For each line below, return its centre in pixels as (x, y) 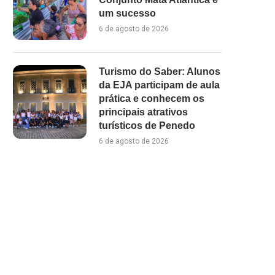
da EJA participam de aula (159, 85)
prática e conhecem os (152, 98)
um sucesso (127, 13)
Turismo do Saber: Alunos (160, 71)
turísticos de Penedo (147, 125)
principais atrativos (143, 112)
